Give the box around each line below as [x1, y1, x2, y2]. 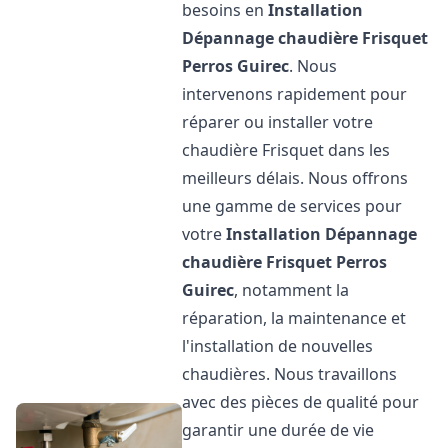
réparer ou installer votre [182, 111, 374, 133]
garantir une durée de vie [182, 419, 375, 441]
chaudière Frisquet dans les [182, 139, 391, 161]
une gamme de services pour [182, 195, 403, 217]
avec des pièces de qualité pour [182, 391, 420, 413]
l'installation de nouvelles [182, 335, 374, 357]
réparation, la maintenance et [182, 307, 407, 329]
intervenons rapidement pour [182, 83, 408, 105]
